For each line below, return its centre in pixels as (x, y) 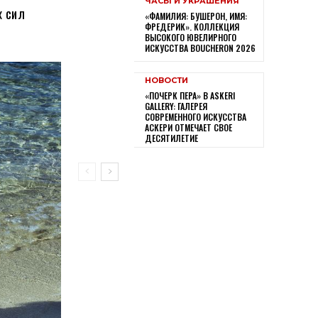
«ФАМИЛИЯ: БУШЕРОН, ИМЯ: (196, 16)
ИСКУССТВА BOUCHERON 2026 (200, 48)
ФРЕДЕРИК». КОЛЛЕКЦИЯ (192, 27)
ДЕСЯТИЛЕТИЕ (171, 138)
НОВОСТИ (166, 80)
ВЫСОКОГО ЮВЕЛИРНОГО (190, 38)
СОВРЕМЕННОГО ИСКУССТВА (195, 116)
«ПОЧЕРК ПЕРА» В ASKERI (190, 95)
